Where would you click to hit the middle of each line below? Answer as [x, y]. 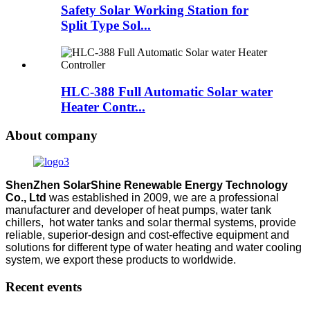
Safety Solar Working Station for [155, 10]
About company [52, 135]
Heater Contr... [103, 107]
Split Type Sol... [106, 26]
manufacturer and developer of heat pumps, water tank [138, 210]
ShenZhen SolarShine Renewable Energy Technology [147, 185]
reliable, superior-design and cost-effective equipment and [147, 235]
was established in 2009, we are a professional [163, 198]
